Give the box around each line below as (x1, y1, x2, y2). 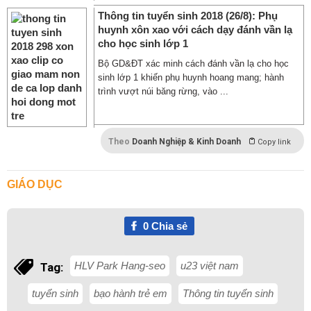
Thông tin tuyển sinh (183, 287, 274, 299)
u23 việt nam (180, 260, 239, 271)
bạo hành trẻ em (94, 287, 167, 299)
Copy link (258, 137, 291, 146)
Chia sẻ (148, 220, 187, 232)
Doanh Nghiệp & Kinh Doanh (132, 137, 241, 146)
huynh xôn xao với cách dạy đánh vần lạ (98, 24, 292, 35)
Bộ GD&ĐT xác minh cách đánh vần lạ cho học (98, 58, 289, 69)
